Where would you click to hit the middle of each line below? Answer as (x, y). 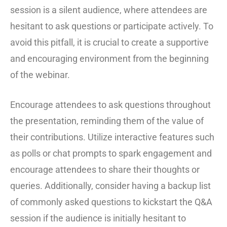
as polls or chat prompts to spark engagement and (111, 153)
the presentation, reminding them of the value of (107, 121)
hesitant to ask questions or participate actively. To (112, 26)
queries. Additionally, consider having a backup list (110, 185)
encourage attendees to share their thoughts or (105, 169)
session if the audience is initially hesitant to (98, 218)
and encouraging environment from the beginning (109, 58)
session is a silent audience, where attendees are (109, 10)
